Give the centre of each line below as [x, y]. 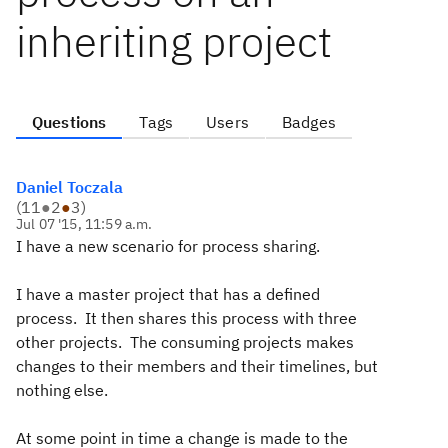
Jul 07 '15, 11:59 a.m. [84, 224]
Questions [69, 122]
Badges [308, 122]
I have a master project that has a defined [168, 294]
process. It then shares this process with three [186, 318]
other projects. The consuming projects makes [185, 342]
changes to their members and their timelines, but [197, 366]
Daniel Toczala [69, 187]
